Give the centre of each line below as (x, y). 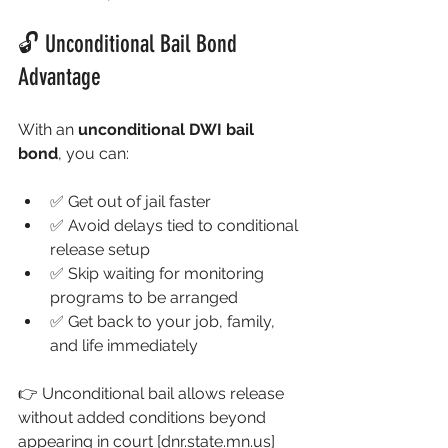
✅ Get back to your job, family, (164, 321)
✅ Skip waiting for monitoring (159, 273)
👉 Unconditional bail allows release (153, 393)
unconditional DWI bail (168, 129)
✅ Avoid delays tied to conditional (176, 225)
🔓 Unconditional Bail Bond (130, 44)
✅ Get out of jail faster (130, 201)
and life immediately (124, 345)
